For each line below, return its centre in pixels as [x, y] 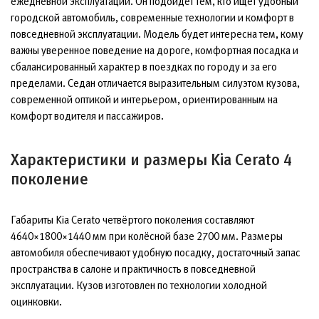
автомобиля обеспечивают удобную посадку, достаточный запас [156, 252]
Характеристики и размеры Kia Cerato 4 [151, 160]
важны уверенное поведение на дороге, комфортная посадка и [155, 50]
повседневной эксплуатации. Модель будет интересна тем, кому [157, 34]
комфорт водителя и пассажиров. [87, 116]
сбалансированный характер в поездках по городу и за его [144, 67]
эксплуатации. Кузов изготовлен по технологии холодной [139, 285]
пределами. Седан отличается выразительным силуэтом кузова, [155, 83]
